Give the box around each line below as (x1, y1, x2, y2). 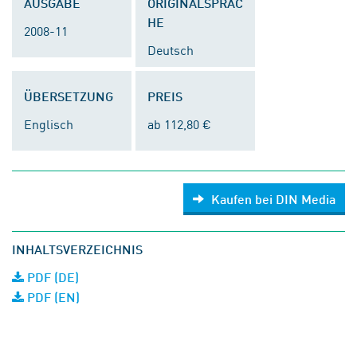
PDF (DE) (24, 269, 79, 284)
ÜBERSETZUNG (24, 88, 113, 104)
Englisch (24, 115, 73, 132)
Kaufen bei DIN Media (211, 191, 335, 206)
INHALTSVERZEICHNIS (12, 241, 143, 257)
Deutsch (147, 41, 194, 58)
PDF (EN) (24, 289, 80, 304)
